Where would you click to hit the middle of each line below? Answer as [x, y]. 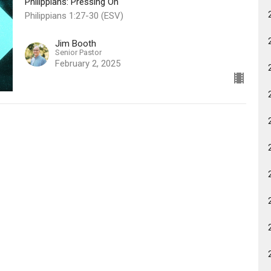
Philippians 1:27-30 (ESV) [74, 16]
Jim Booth [75, 43]
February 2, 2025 [87, 63]
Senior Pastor [78, 52]
